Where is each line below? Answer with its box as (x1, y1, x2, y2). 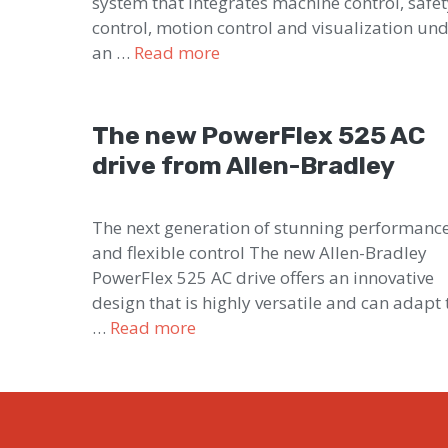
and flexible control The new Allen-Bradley (92, 240, 427, 264)
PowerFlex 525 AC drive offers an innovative (92, 265, 434, 289)
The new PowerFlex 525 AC (92, 120, 425, 150)
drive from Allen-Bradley (92, 150, 395, 180)
